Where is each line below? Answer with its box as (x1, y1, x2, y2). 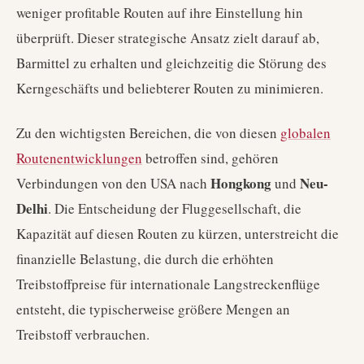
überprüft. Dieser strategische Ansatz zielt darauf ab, (16, 28, 319, 47)
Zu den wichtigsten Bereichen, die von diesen (16, 123, 280, 142)
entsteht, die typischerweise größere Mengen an (16, 300, 290, 318)
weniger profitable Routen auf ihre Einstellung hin (16, 3, 303, 22)
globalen (280, 123, 331, 142)
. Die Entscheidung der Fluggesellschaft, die (48, 199, 301, 218)
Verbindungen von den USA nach (16, 174, 210, 193)
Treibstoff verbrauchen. (16, 325, 149, 344)
